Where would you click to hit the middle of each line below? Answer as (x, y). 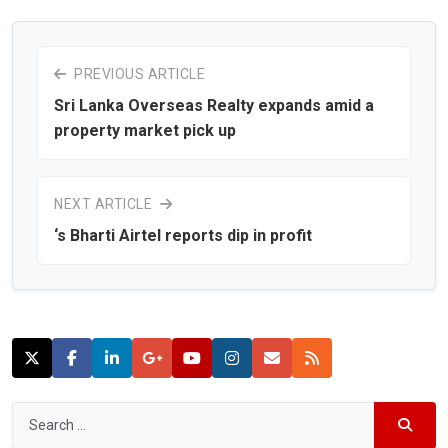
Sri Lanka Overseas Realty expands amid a (214, 105)
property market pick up (145, 130)
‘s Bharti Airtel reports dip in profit (183, 235)
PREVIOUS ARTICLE (137, 73)
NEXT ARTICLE (105, 203)
